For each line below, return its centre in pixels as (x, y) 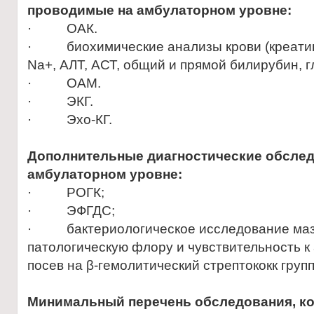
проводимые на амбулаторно (127, 10)
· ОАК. (62, 28)
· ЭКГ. (60, 101)
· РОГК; (66, 192)
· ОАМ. (64, 83)
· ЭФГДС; (71, 211)
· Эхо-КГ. (70, 120)
